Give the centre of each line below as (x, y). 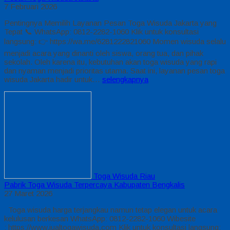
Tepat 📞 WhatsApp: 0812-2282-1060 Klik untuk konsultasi (101, 31)
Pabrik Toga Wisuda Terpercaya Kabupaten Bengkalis (94, 184)
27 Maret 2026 (28, 193)
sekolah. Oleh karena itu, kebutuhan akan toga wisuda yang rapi (110, 62)
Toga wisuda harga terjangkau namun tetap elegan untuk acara (111, 209)
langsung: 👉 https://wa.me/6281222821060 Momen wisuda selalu (115, 41)
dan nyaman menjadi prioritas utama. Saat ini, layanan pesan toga (114, 70)
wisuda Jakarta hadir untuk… (53, 79)
